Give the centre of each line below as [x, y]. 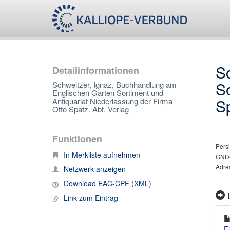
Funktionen [77, 139]
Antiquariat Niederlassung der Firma [112, 101]
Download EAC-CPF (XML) [108, 183]
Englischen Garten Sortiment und [108, 93]
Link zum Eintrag [91, 198]
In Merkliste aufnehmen [102, 155]
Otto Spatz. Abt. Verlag [91, 109]
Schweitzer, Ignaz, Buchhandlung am [114, 84]
